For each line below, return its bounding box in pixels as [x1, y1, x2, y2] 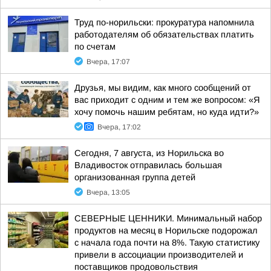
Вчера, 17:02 [97, 123, 141, 131]
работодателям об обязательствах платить [74, 30, 254, 39]
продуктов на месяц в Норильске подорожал [74, 226, 258, 235]
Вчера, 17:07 [87, 57, 130, 66]
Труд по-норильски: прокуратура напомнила [74, 18, 254, 27]
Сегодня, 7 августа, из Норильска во [74, 148, 224, 158]
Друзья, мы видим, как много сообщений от [74, 83, 251, 93]
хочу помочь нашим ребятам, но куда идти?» [74, 107, 259, 117]
